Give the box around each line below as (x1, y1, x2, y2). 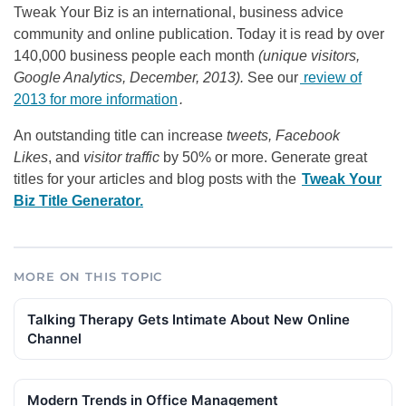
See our (247, 69, 298, 85)
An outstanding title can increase (14, 127, 227, 143)
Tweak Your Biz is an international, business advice (14, 4, 343, 20)
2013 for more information (14, 91, 178, 107)
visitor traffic (83, 149, 159, 165)
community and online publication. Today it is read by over (14, 25, 384, 42)
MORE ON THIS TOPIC (14, 268, 163, 284)
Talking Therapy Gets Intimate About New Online (27, 310, 350, 328)
